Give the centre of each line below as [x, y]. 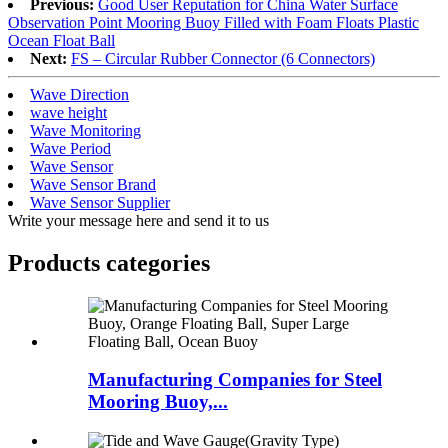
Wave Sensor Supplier [100, 202]
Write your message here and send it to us [138, 220]
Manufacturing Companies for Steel [235, 380]
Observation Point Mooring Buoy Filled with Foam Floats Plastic [213, 22]
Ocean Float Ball [61, 40]
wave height [68, 112]
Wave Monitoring [85, 130]
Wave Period [70, 148]
